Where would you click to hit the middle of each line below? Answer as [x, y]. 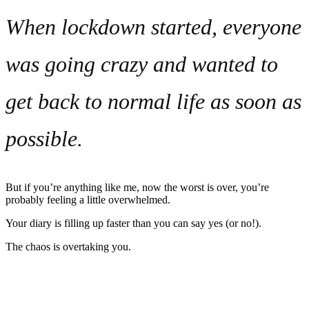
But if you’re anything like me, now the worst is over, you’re [137, 187]
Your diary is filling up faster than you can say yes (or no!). [135, 223]
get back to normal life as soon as [153, 101]
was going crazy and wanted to [142, 64]
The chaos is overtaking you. [70, 246]
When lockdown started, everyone [153, 27]
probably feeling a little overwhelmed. [89, 199]
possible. [44, 138]
